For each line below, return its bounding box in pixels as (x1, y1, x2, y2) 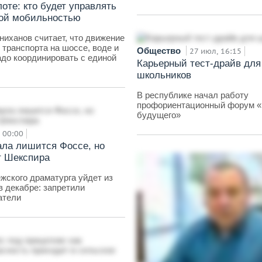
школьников (137, 70, 191, 81)
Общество (137, 46, 183, 56)
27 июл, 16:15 (189, 46, 242, 56)
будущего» (137, 110, 181, 120)
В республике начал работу (137, 90, 249, 100)
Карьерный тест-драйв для (137, 58, 261, 69)
